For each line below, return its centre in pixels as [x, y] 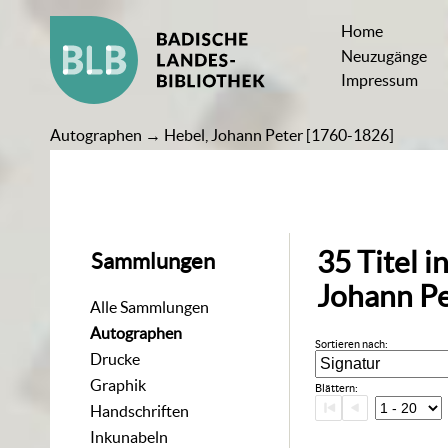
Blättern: [337, 388]
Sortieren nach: [352, 344]
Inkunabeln [129, 436]
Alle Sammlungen [150, 306]
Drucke [115, 358]
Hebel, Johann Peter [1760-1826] [279, 135]
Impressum [380, 80]
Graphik [118, 384]
